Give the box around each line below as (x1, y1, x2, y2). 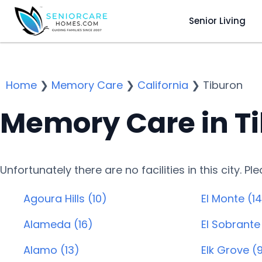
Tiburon (203, 78, 243, 92)
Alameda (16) (23, 217, 93, 232)
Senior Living (188, 14, 246, 27)
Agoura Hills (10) (23, 191, 107, 206)
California (137, 78, 188, 92)
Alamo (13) (23, 243, 80, 257)
